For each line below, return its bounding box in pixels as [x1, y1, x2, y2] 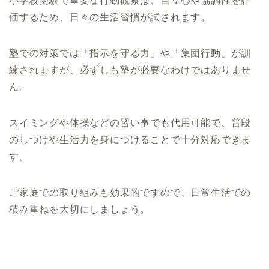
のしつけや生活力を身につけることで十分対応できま [9, 134, 252, 145]
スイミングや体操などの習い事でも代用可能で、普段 [9, 117, 252, 128]
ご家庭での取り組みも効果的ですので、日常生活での [9, 187, 252, 198]
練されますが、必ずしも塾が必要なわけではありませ [9, 64, 252, 75]
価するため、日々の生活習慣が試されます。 [9, 11, 211, 22]
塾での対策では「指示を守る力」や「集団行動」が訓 [9, 47, 252, 58]
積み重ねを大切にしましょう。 [9, 204, 151, 214]
